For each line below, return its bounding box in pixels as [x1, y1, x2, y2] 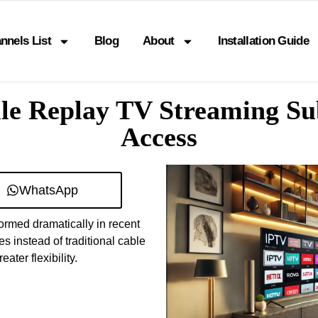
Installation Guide [217, 34, 309, 48]
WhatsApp [18, 183, 78, 197]
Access [121, 122, 197, 152]
